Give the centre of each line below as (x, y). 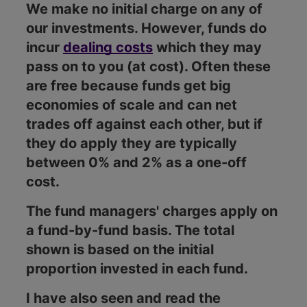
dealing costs (108, 48)
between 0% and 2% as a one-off (136, 163)
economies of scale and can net (132, 105)
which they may (207, 48)
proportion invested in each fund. (137, 269)
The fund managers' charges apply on (152, 211)
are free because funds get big (128, 86)
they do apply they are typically (132, 144)
